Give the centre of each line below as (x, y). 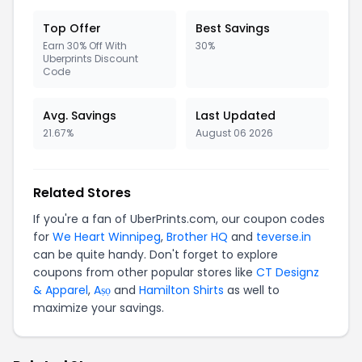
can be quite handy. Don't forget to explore (156, 255)
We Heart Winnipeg (107, 237)
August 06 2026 (234, 133)
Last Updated (236, 116)
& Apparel (61, 290)
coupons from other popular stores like (145, 272)
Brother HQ (197, 237)
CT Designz (288, 272)
